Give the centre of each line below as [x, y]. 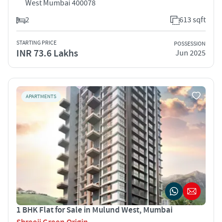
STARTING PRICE [36, 43]
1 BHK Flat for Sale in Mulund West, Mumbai [94, 210]
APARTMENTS [41, 96]
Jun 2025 [191, 53]
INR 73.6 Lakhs [47, 53]
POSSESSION [190, 44]
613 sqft [193, 20]
